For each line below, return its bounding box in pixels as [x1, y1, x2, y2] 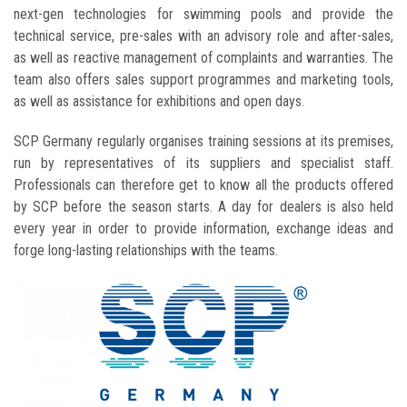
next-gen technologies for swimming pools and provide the [14, 5, 393, 23]
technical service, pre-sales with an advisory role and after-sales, [14, 26, 393, 45]
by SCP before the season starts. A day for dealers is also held [14, 197, 393, 215]
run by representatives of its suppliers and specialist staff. [14, 154, 393, 172]
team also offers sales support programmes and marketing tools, [14, 70, 393, 88]
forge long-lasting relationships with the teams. [14, 241, 278, 259]
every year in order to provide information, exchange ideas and [14, 219, 393, 237]
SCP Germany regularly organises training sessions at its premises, [14, 132, 393, 150]
